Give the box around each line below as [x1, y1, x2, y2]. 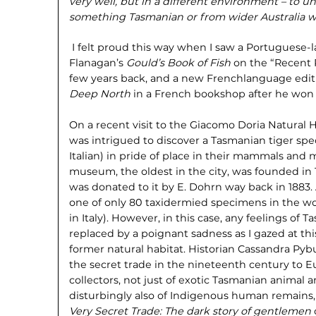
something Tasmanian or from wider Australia [69, 10, 308, 23]
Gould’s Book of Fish [126, 56, 234, 70]
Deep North [69, 87, 134, 101]
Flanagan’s [69, 56, 127, 70]
